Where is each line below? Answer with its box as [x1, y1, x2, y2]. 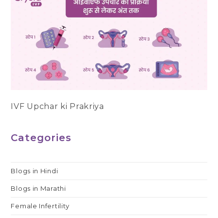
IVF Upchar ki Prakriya [11, 101, 104, 111]
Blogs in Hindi [11, 166, 58, 175]
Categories [11, 131, 72, 144]
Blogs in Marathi [11, 184, 66, 192]
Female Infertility [11, 201, 70, 210]
